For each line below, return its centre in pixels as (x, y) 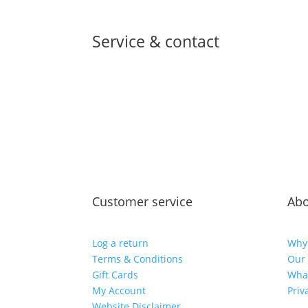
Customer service (143, 201)
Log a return (121, 243)
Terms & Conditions (138, 258)
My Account (119, 290)
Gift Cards (115, 274)
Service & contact (156, 41)
